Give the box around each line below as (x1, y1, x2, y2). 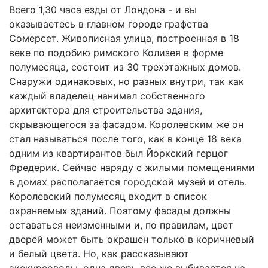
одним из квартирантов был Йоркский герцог (9, 147, 228, 160)
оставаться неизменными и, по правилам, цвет (9, 219, 233, 232)
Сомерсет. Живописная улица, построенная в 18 (9, 32, 239, 45)
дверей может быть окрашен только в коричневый (9, 233, 254, 246)
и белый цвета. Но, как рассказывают (9, 248, 189, 260)
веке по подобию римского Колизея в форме (9, 47, 223, 59)
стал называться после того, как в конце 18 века (9, 133, 242, 145)
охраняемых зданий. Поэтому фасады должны (9, 205, 231, 217)
